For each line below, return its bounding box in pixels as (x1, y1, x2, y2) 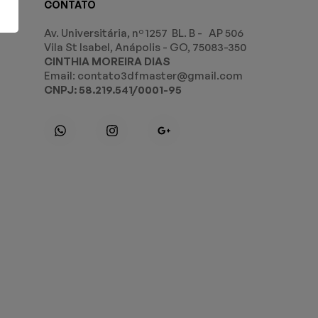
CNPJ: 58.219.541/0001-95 (44, 83, 182, 97)
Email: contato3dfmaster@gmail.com (44, 69, 243, 82)
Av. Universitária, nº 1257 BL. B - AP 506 (44, 26, 246, 40)
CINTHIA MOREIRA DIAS (44, 55, 171, 68)
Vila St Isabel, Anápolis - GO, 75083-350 (44, 40, 247, 54)
